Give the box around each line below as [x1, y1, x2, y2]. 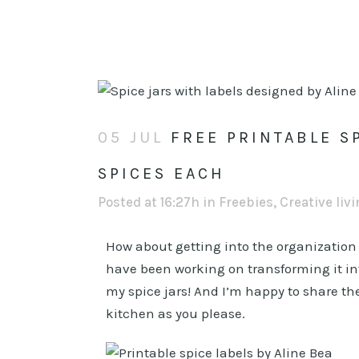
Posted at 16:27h [98, 194, 200, 210]
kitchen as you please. [106, 305, 245, 321]
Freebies [219, 194, 273, 210]
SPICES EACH [98, 164, 225, 183]
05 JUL [98, 128, 163, 147]
